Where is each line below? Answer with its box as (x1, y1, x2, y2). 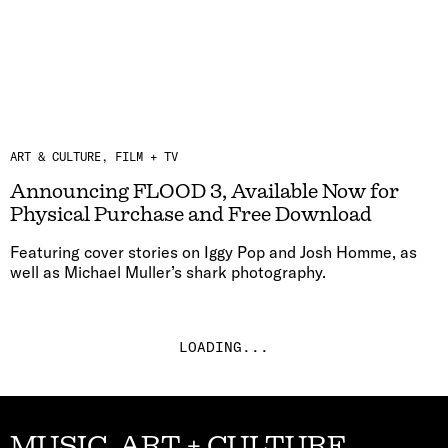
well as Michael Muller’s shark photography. (10, 261, 326, 282)
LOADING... (179, 337, 269, 356)
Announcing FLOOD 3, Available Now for (10, 179, 399, 203)
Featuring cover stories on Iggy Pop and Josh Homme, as (10, 241, 417, 262)
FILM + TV (115, 148, 178, 164)
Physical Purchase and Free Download (10, 202, 372, 226)
